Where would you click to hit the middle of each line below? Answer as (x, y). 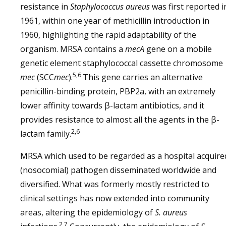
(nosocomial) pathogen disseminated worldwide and (118, 170)
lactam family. (46, 134)
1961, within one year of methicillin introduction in (115, 21)
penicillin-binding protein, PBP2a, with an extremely (118, 91)
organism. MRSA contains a (73, 49)
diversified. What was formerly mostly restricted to (115, 184)
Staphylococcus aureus (110, 7)
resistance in (45, 7)
